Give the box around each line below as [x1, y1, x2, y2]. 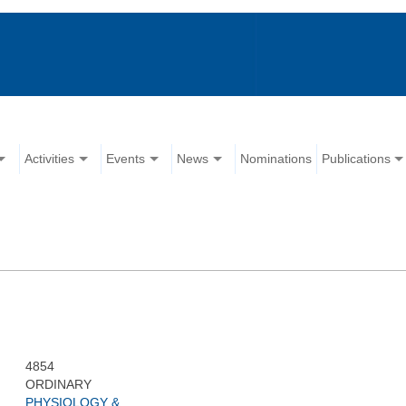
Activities [24, 151, 75, 167]
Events [106, 151, 146, 167]
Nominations [240, 151, 313, 167]
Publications [322, 151, 391, 167]
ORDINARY [25, 377, 92, 392]
